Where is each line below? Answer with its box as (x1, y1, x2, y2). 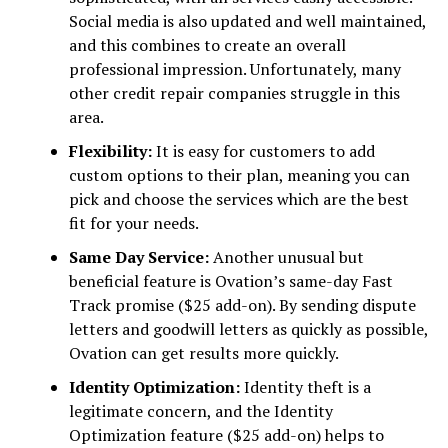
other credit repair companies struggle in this (68, 81, 400, 104)
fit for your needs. (68, 211, 199, 234)
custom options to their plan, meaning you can (68, 163, 410, 186)
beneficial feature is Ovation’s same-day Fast (68, 269, 393, 292)
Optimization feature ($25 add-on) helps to (68, 423, 384, 446)
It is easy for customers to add (155, 139, 375, 162)
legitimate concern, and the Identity (68, 399, 333, 422)
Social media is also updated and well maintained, (68, 9, 426, 32)
